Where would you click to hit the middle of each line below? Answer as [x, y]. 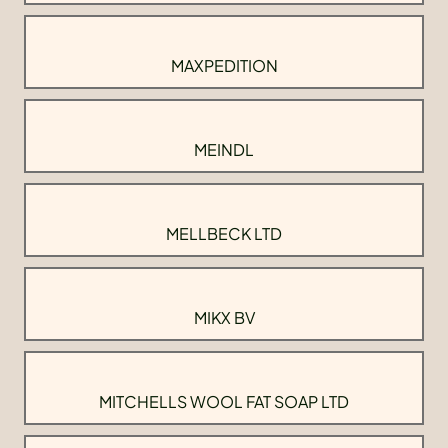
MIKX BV [224, 318]
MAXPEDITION [224, 66]
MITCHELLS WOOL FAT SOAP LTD [224, 402]
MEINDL [224, 150]
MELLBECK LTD [224, 234]
